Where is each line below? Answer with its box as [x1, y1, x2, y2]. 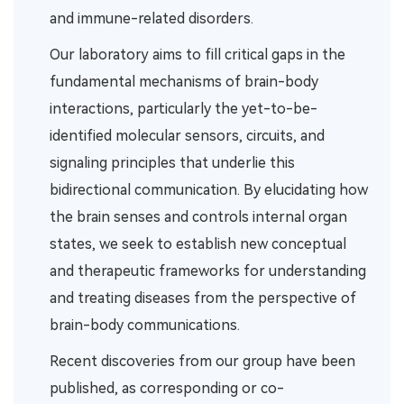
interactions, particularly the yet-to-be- [50, 100, 317, 118]
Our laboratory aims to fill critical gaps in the [50, 46, 345, 64]
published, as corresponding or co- [50, 380, 284, 398]
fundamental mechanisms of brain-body [50, 73, 318, 91]
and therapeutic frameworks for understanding [50, 262, 366, 280]
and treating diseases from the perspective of [50, 289, 356, 308]
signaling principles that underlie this [50, 154, 295, 172]
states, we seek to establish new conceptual [50, 235, 346, 253]
